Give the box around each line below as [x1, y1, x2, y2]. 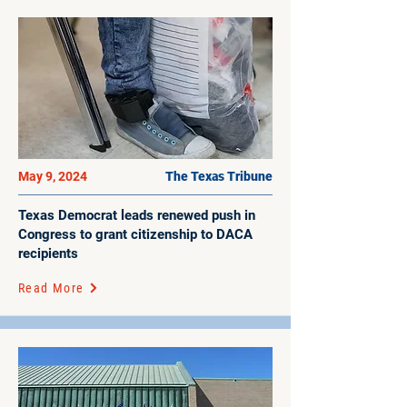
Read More [18, 281, 84, 295]
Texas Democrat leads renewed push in [18, 207, 255, 223]
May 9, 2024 [18, 169, 87, 184]
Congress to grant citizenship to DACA [18, 226, 253, 243]
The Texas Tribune [165, 169, 273, 184]
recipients [18, 245, 78, 262]
